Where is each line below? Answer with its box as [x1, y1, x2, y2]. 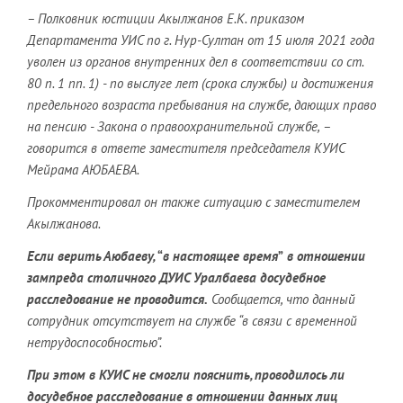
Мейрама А [27, 161, 89, 178]
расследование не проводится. [27, 291, 208, 308]
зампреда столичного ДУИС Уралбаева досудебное [27, 269, 326, 286]
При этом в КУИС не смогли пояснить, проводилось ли [27, 366, 345, 383]
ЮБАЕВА [89, 161, 137, 178]
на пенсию [27, 118, 86, 135]
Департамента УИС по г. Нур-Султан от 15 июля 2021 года [27, 31, 374, 49]
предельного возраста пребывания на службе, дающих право [27, 96, 376, 113]
